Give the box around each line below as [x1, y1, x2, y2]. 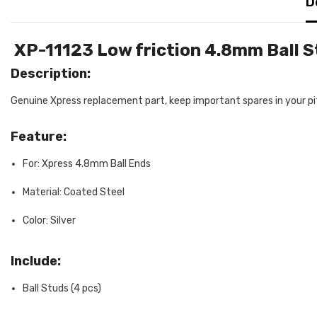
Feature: [11, 128, 67, 144]
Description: [11, 65, 91, 81]
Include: [11, 253, 61, 269]
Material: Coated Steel [23, 185, 125, 198]
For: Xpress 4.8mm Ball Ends [23, 157, 151, 170]
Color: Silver [23, 214, 76, 226]
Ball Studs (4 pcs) [23, 282, 101, 294]
